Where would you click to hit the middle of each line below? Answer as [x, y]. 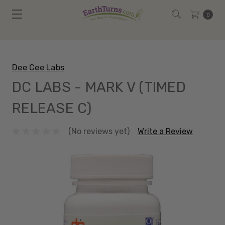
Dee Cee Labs [38, 68]
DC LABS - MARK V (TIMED [99, 87]
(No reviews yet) [99, 131]
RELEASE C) [52, 108]
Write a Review [165, 131]
